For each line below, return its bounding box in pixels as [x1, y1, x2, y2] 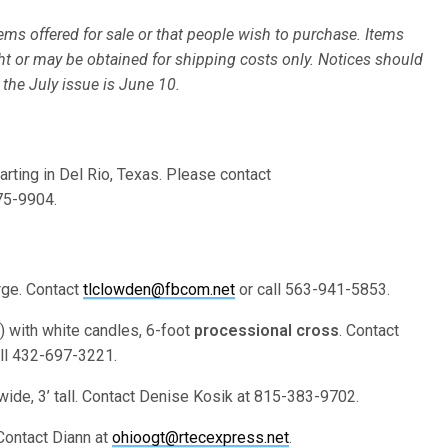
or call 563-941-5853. [235, 280, 391, 299]
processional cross [194, 321, 340, 340]
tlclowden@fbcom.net [83, 280, 236, 299]
